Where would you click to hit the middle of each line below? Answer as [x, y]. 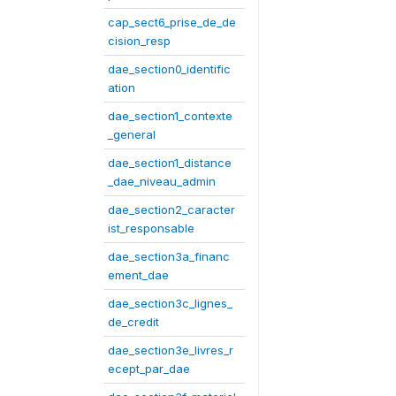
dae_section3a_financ [169, 256]
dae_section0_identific [169, 69]
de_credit [133, 322]
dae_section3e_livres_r [171, 350]
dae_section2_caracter [171, 209]
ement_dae [138, 275]
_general [132, 134]
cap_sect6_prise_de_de [172, 22]
